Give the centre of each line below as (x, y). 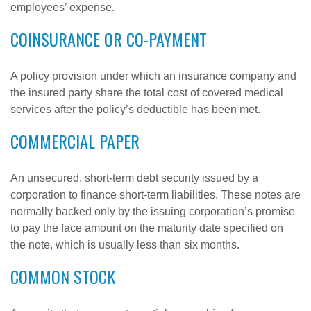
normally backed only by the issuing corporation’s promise (153, 211)
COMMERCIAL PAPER (75, 141)
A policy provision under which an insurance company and (153, 76)
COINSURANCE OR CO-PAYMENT (109, 39)
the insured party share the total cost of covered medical (147, 93)
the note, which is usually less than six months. (125, 245)
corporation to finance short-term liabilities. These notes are (155, 195)
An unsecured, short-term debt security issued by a (134, 178)
